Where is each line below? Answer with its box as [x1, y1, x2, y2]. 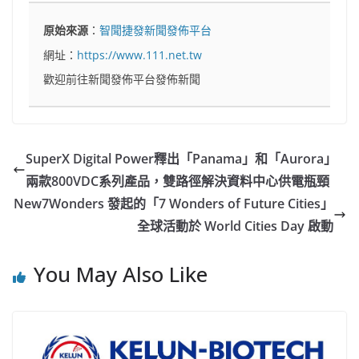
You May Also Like [34, 260, 208, 289]
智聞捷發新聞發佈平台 [99, 22, 212, 38]
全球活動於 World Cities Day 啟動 [137, 217, 333, 236]
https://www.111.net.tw [77, 46, 203, 63]
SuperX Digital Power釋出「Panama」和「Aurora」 [26, 150, 337, 168]
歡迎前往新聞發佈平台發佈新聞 [43, 71, 201, 87]
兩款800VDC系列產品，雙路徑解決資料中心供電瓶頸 [26, 172, 329, 191]
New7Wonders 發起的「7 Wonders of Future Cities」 [14, 195, 333, 213]
